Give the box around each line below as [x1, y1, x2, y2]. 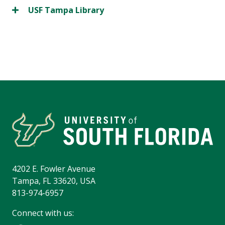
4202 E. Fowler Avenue [12, 163, 95, 175]
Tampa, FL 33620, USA [12, 175, 95, 187]
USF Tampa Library [28, 5, 106, 16]
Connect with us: [12, 207, 74, 219]
